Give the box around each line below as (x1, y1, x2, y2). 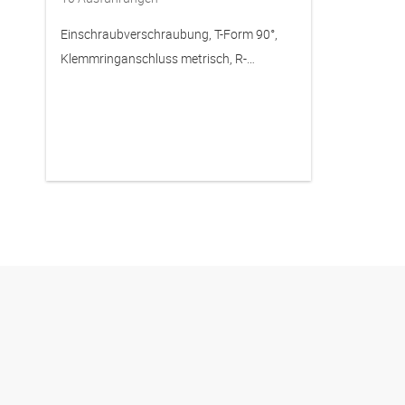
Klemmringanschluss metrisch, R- (61, 49, 247, 67)
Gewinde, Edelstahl (61, 73, 166, 91)
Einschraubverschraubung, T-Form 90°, (61, 24, 278, 42)
